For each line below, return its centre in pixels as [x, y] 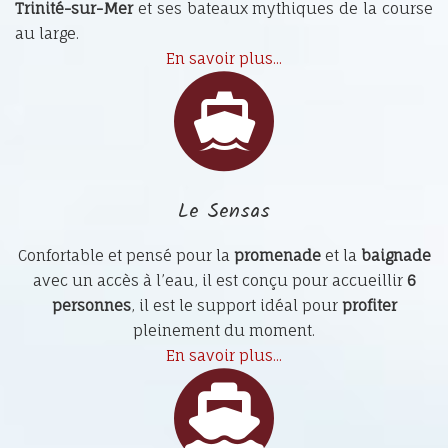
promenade [277, 256]
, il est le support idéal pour [236, 306]
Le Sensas [224, 212]
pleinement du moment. [224, 331]
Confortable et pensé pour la [125, 256]
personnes [91, 306]
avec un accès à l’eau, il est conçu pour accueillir [219, 281]
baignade [395, 256]
